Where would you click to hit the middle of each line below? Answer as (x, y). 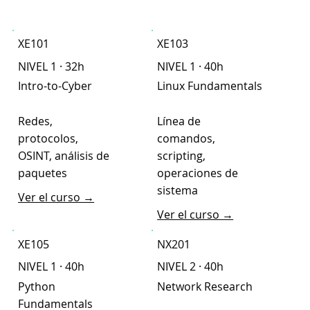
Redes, (36, 121)
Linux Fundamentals (211, 86)
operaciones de (198, 173)
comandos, (186, 138)
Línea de (179, 121)
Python (37, 286)
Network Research (212, 286)
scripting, (182, 155)
